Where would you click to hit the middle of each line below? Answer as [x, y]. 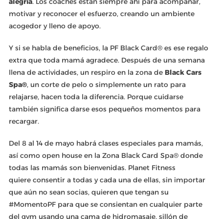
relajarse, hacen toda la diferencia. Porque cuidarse [96, 97]
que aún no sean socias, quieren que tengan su [88, 192]
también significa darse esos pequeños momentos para [104, 109]
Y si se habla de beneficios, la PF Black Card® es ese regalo [108, 48]
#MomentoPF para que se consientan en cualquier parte [105, 204]
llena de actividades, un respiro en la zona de [87, 72]
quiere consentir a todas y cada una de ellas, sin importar [107, 180]
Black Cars [183, 72]
